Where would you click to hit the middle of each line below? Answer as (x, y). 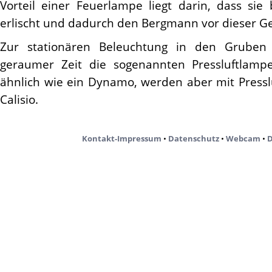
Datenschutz (193, 139)
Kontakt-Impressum (121, 139)
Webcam (243, 139)
